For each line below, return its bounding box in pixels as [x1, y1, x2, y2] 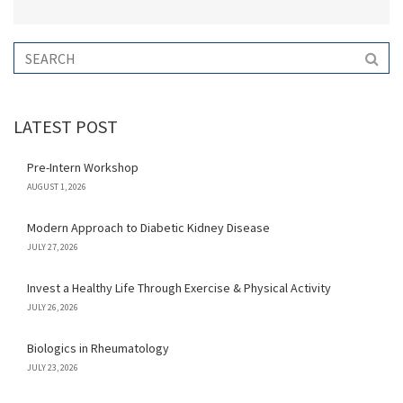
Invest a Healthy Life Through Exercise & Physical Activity [27, 280, 331, 297]
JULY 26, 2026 [27, 301, 78, 314]
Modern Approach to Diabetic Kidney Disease [27, 219, 270, 237]
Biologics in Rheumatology [27, 340, 169, 357]
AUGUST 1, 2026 [27, 181, 86, 193]
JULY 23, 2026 [27, 362, 78, 374]
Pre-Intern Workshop [27, 159, 139, 176]
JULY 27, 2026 [27, 241, 78, 254]
